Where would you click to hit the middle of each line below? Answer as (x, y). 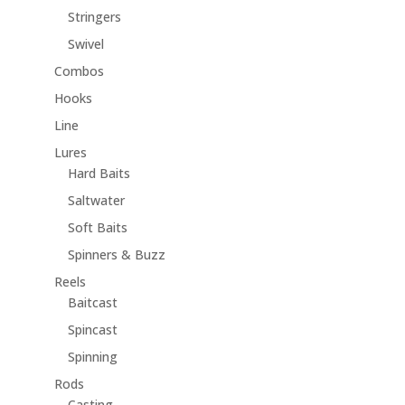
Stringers (94, 17)
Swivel (85, 44)
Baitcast (92, 303)
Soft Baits (97, 228)
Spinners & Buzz (116, 255)
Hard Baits (99, 174)
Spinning (92, 357)
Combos (79, 71)
